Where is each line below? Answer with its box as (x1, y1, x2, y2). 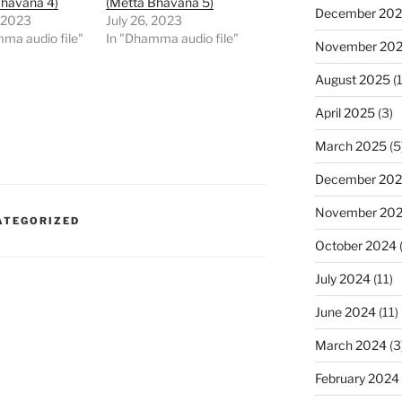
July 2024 (314, 270, 371, 286)
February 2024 (314, 370, 399, 386)
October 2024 (314, 237, 397, 253)
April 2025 (314, 104, 375, 120)
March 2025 (314, 137, 387, 153)
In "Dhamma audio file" (106, 31, 240, 47)
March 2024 (314, 336, 387, 353)
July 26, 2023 (106, 13, 183, 29)
